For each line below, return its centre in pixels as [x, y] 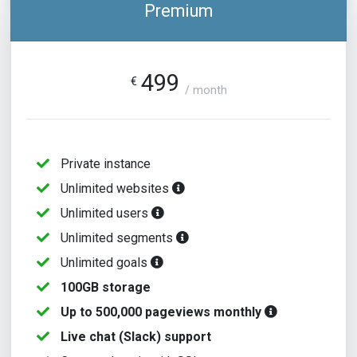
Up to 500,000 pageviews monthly [161, 312]
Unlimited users [104, 213]
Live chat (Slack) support [134, 337]
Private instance [104, 164]
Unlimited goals [104, 263]
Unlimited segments [117, 238]
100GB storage [104, 287]
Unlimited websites [115, 188]
